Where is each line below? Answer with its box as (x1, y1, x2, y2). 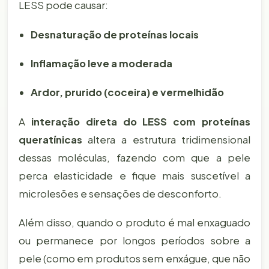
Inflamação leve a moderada (30, 56, 172, 70)
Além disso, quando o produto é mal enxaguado (18, 216, 251, 229)
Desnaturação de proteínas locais (30, 28, 199, 41)
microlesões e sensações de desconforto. (18, 187, 222, 200)
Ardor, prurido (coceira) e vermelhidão (30, 86, 224, 99)
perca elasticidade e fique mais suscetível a (18, 169, 251, 182)
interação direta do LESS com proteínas (31, 115, 251, 128)
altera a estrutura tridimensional (82, 133, 251, 146)
